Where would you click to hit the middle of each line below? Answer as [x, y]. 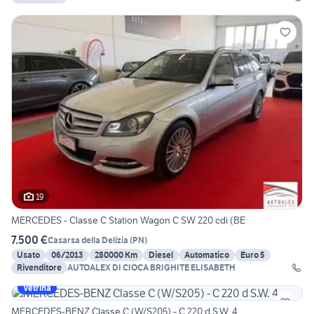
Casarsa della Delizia [88, 240]
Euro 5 [253, 255]
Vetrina [37, 288]
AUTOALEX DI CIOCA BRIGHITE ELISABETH [151, 268]
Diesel [161, 255]
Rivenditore [39, 268]
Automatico [207, 255]
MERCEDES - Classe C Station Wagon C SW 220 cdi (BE [128, 220]
